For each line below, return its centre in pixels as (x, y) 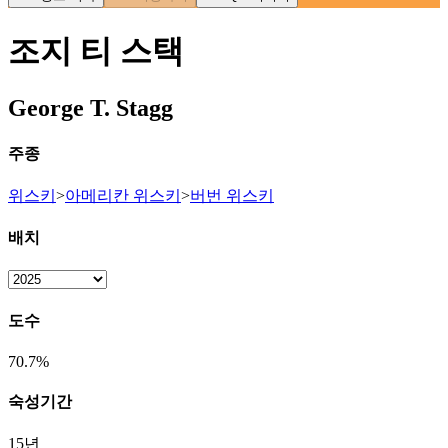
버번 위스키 (232, 195)
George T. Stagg (90, 108)
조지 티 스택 (96, 50)
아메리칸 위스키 (123, 195)
